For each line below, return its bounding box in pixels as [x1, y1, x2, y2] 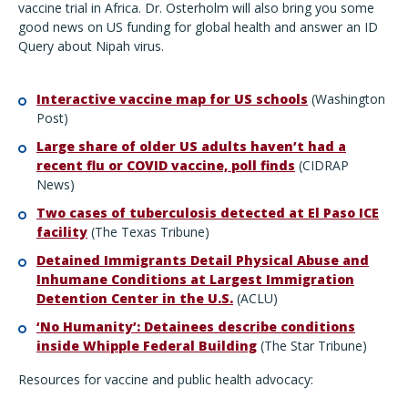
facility [36, 223, 87, 240]
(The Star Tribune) [260, 337, 374, 354]
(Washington [311, 90, 385, 107]
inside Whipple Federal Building [36, 337, 257, 354]
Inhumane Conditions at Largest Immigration [36, 270, 354, 288]
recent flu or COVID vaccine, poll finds [36, 157, 295, 174]
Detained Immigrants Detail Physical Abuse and [36, 251, 369, 269]
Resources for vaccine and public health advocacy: [18, 371, 313, 388]
